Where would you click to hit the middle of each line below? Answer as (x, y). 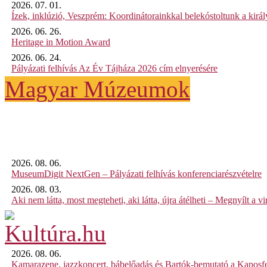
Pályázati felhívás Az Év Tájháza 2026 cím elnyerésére (114, 68)
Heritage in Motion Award (61, 42)
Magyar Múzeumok (97, 89)
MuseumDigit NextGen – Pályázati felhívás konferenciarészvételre (136, 174)
